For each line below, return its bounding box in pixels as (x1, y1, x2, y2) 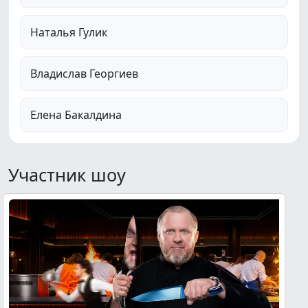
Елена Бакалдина (30, 107, 122, 123)
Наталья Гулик (30, 25, 107, 41)
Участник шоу (8, 163, 126, 187)
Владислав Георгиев (30, 66, 138, 82)
